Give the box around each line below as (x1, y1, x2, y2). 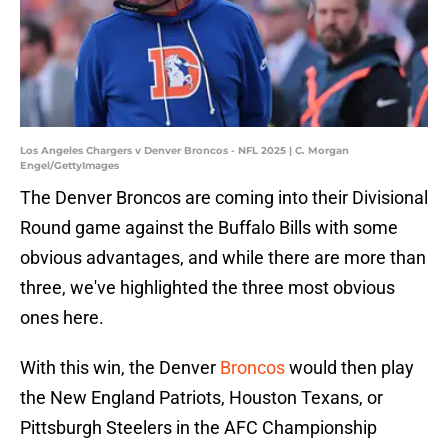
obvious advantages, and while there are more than (20, 247, 426, 269)
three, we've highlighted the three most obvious (20, 277, 395, 299)
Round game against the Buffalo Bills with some (20, 217, 398, 239)
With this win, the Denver (20, 357, 220, 379)
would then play (289, 357, 414, 379)
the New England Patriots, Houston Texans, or (20, 387, 383, 409)
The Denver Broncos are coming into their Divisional (20, 187, 428, 209)
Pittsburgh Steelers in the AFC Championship (20, 417, 377, 439)
